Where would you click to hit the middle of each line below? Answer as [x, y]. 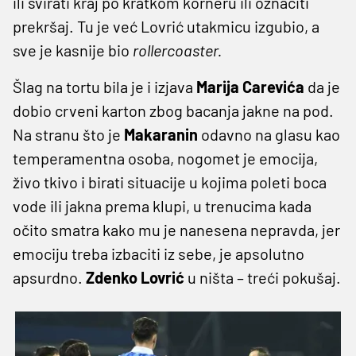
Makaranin [161, 134]
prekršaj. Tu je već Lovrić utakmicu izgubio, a [166, 26]
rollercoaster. [177, 50]
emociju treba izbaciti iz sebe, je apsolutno [159, 253]
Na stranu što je [68, 134]
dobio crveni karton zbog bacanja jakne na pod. [173, 110]
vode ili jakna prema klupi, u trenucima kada [162, 205]
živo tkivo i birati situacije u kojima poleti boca [170, 182]
